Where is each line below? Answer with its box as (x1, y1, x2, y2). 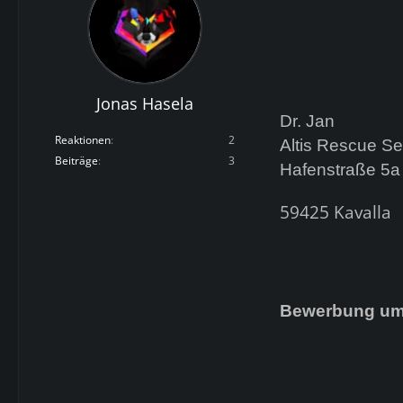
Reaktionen (55, 131, 111, 148)
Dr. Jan (280, 111, 335, 130)
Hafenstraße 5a (280, 159, 400, 179)
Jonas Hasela (96, 92, 193, 114)
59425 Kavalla (280, 200, 391, 223)
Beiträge (55, 152, 98, 168)
